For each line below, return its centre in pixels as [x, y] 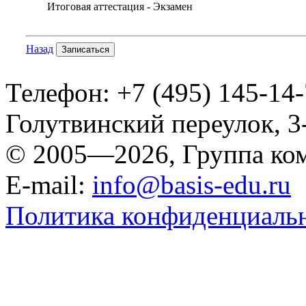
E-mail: [49, 184]
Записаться [85, 49]
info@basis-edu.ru [192, 184]
